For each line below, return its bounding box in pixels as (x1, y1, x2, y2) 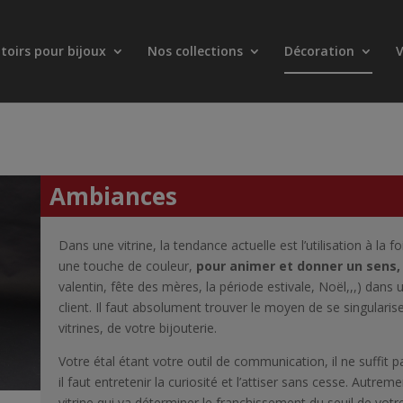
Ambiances (49, 179, 177, 212)
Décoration (283, 42, 354, 59)
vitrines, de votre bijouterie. (58, 318, 217, 336)
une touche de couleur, (58, 256, 193, 274)
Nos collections (147, 42, 243, 59)
